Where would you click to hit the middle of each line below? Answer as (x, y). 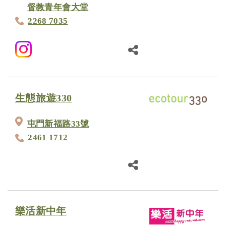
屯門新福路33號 (58, 124)
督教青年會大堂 (58, 7)
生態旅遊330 (44, 98)
